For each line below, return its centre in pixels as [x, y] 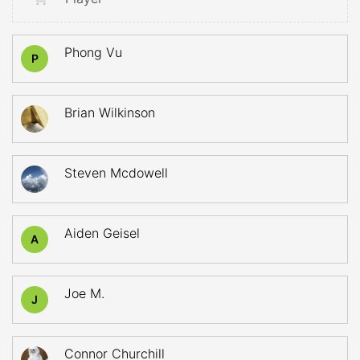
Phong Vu [93, 52]
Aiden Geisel [102, 233]
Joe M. [84, 293]
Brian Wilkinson [110, 112]
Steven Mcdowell [116, 173]
